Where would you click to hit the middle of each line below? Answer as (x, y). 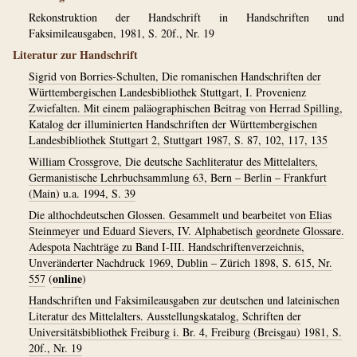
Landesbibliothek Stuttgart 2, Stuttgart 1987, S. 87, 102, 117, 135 (178, 140)
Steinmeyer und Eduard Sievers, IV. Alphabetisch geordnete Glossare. (186, 231)
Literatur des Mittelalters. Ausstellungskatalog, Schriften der (165, 316)
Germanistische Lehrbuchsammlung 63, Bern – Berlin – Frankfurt (178, 177)
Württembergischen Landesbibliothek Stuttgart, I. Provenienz (167, 92)
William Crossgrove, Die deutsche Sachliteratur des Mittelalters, (173, 161)
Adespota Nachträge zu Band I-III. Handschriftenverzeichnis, (167, 247)
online (67, 279)
